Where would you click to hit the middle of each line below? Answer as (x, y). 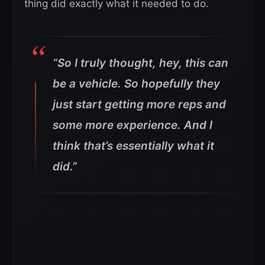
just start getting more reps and (139, 104)
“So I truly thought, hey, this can (140, 63)
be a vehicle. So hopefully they (136, 83)
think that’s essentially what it (133, 146)
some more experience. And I (132, 125)
